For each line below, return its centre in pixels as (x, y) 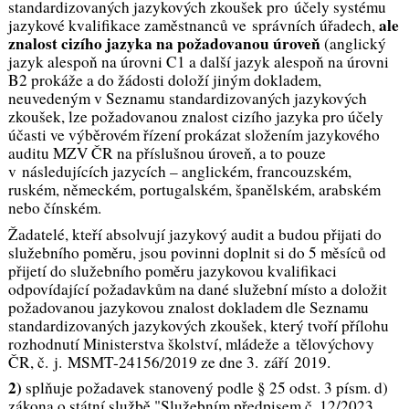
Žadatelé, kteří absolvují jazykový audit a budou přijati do (194, 234)
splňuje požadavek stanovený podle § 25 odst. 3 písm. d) (204, 388)
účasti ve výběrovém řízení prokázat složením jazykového (194, 135)
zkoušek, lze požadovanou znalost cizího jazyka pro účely (195, 117)
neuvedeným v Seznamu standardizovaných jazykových (187, 99)
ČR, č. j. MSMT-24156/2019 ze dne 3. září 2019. (169, 362)
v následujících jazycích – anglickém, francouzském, (179, 172)
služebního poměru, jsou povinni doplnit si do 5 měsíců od (197, 252)
